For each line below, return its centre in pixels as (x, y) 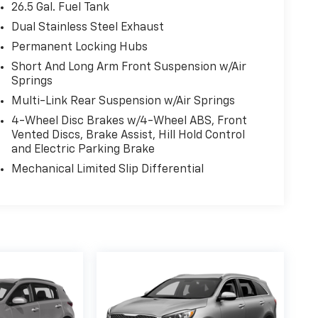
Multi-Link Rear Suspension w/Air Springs (123, 102)
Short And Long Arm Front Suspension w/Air (128, 68)
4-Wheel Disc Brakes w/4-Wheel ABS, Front (129, 122)
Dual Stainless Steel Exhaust (87, 28)
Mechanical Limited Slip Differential (107, 170)
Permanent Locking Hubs (79, 48)
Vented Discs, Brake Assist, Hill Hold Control (128, 136)
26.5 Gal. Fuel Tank (60, 8)
